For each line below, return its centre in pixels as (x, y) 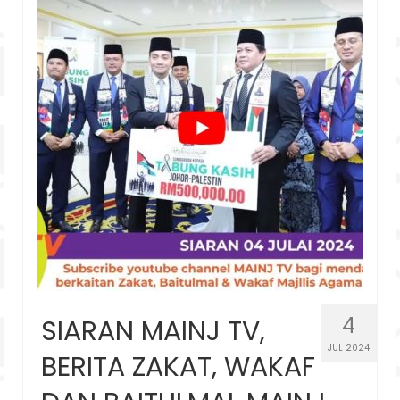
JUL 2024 (349, 347)
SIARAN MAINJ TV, (153, 331)
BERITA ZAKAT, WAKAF (178, 367)
